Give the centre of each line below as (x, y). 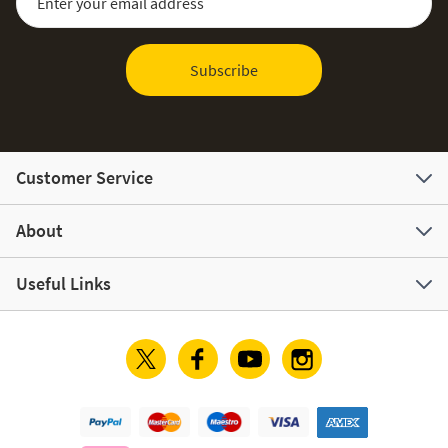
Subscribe (224, 69)
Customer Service (84, 177)
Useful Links (63, 283)
